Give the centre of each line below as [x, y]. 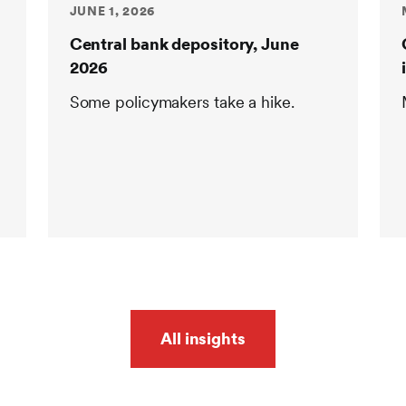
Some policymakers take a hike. [182, 102]
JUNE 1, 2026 [112, 11]
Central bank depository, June [184, 44]
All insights [203, 339]
